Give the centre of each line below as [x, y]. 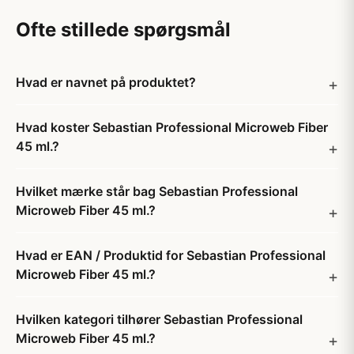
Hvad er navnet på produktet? [106, 82]
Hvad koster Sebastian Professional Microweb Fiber [172, 127]
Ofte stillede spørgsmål [123, 30]
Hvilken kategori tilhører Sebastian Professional [159, 319]
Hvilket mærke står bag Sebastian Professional [157, 191]
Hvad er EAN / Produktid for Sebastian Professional [171, 255]
